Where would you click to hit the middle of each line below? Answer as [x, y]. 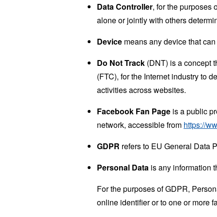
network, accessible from [140, 124]
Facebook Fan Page [134, 111]
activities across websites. [141, 90]
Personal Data [123, 167]
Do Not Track [121, 62]
